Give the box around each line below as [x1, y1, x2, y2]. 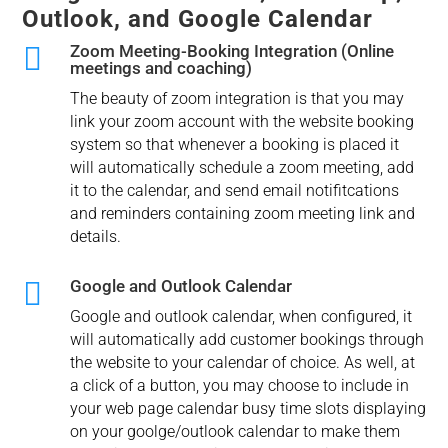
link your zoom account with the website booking [69, 112, 414, 132]
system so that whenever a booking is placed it [69, 135, 399, 155]
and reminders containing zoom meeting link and [69, 204, 415, 224]
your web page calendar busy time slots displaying [69, 399, 426, 419]
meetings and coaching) [69, 58, 252, 79]
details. [69, 227, 121, 247]
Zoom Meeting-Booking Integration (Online [69, 41, 394, 62]
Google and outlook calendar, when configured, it [69, 307, 412, 327]
